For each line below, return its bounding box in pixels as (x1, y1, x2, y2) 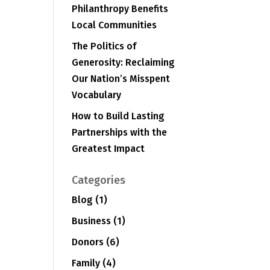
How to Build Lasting (72, 110, 165, 122)
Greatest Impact (72, 143, 145, 154)
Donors (72, 236, 104, 248)
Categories (72, 174, 126, 187)
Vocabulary (72, 89, 122, 101)
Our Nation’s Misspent (72, 73, 171, 84)
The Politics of (72, 40, 137, 52)
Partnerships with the (72, 127, 168, 138)
